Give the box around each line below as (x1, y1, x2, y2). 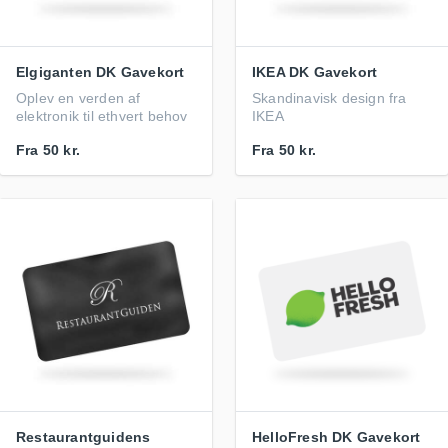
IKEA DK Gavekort (252, 64, 378, 80)
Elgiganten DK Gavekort (16, 64, 185, 80)
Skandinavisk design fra (252, 90, 407, 106)
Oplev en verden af (16, 90, 141, 106)
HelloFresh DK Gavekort (252, 429, 421, 445)
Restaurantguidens (16, 429, 151, 445)
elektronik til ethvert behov (16, 108, 188, 124)
